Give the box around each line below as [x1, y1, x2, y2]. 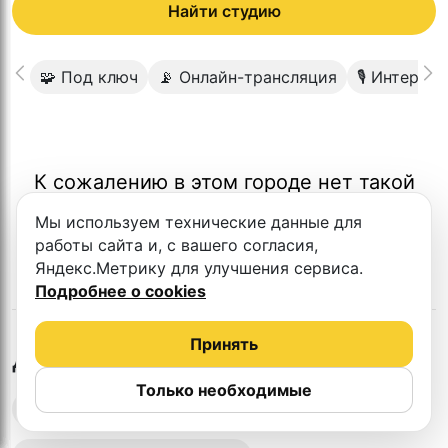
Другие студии [12, 343, 197, 374]
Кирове [227, 340, 329, 375]
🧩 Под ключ [40, 66, 138, 87]
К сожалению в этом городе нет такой [33, 169, 415, 194]
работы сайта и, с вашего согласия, [35, 235, 318, 255]
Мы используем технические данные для [35, 212, 362, 232]
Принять [190, 334, 258, 354]
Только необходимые [136, 380, 312, 400]
